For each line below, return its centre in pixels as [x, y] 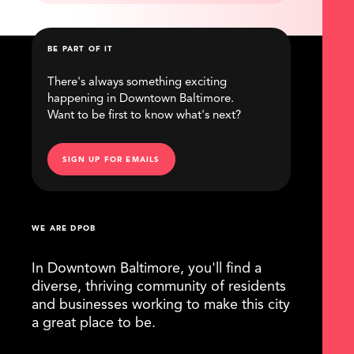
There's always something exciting [137, 83]
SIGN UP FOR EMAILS [111, 160]
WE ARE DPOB [64, 229]
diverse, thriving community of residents [159, 287]
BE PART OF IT [81, 50]
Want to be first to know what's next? [144, 116]
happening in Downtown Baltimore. [141, 100]
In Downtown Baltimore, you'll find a [147, 269]
